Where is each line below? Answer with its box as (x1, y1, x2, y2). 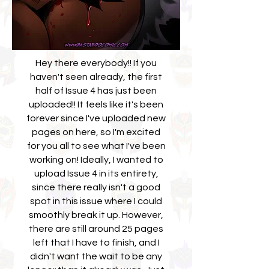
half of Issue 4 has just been (35, 86, 157, 95)
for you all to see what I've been (26, 141, 166, 151)
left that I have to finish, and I (32, 238, 160, 247)
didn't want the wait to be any (30, 252, 162, 261)
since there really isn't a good (32, 183, 160, 192)
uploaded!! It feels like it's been (29, 100, 163, 109)
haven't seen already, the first (30, 72, 162, 82)
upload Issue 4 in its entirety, (34, 169, 159, 178)
